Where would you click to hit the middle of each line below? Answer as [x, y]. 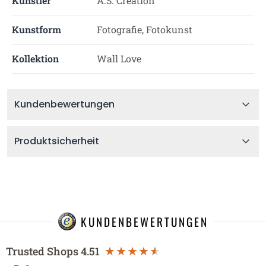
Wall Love [119, 58]
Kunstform [37, 29]
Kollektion [35, 58]
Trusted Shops [42, 251]
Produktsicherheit [57, 141]
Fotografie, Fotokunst [144, 29]
